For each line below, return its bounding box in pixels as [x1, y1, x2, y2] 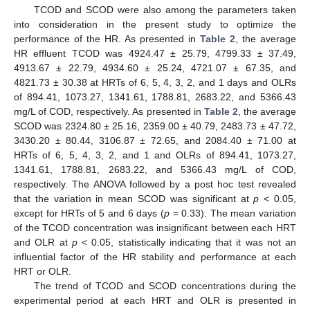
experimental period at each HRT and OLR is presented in [14, 294, 296, 306]
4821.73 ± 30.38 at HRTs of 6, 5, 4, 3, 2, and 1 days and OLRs [14, 76, 296, 88]
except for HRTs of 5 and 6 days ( [14, 207, 164, 219]
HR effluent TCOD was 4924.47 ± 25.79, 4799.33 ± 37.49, [14, 47, 296, 59]
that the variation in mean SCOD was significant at [14, 192, 254, 204]
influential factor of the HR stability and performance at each [14, 250, 296, 262]
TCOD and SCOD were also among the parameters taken [33, 3, 296, 15]
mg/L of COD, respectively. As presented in [14, 105, 204, 117]
